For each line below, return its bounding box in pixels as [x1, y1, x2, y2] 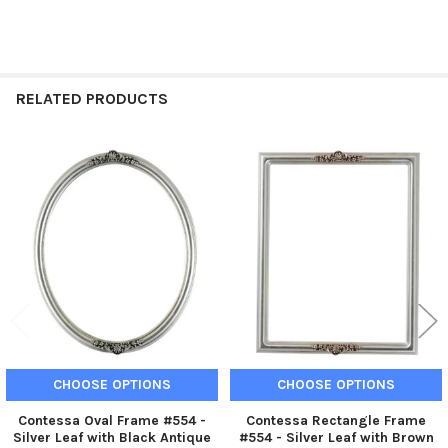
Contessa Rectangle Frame [246, 411, 426, 429]
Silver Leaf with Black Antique [13, 428, 211, 446]
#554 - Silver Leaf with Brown [238, 428, 434, 446]
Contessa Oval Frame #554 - [18, 411, 206, 429]
